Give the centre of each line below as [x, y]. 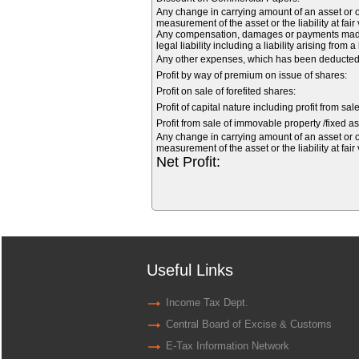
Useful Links [190, 270]
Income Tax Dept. [207, 302]
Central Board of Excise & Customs [248, 324]
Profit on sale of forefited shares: [226, 91]
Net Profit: [188, 162]
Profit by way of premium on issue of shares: [252, 75]
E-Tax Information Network [227, 345]
